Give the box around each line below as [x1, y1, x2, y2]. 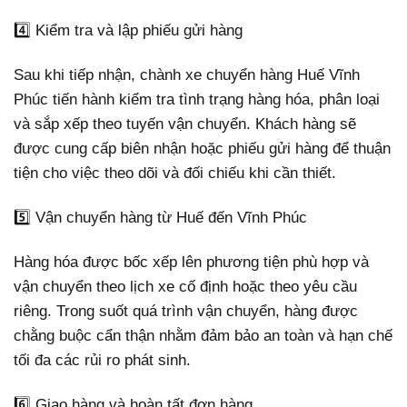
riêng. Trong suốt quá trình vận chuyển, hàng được [14, 303, 358, 321]
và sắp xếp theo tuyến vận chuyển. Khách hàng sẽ [14, 115, 356, 134]
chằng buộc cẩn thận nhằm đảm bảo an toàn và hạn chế [14, 327, 392, 345]
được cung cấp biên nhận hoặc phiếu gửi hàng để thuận [14, 140, 391, 158]
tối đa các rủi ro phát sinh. [14, 352, 191, 370]
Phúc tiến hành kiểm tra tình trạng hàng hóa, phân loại [14, 91, 380, 109]
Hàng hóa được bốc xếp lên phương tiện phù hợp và [14, 253, 369, 272]
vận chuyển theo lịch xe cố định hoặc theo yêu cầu [14, 278, 357, 296]
